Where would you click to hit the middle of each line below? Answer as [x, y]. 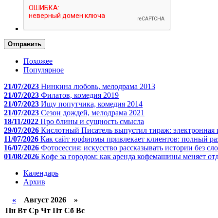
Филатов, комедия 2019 [80, 95]
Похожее [38, 61]
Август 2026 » [47, 200]
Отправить [25, 44]
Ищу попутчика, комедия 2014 [92, 104]
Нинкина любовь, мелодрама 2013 [98, 87]
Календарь [41, 173]
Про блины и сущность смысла [92, 122]
